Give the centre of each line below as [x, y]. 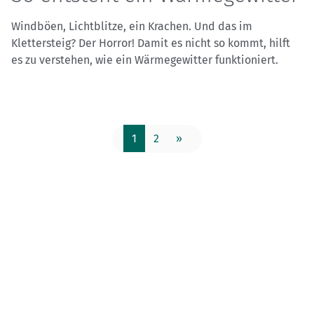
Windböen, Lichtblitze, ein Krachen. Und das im [132, 27]
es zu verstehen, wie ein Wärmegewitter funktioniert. [145, 60]
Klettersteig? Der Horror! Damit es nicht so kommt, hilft [151, 43]
